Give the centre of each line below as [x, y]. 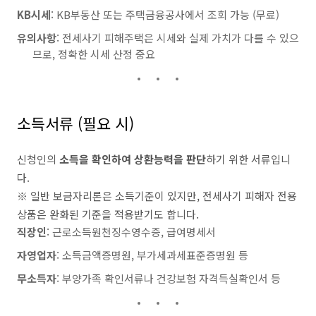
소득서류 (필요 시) [75, 123]
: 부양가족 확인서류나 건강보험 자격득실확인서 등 [169, 278]
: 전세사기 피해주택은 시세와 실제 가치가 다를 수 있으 [178, 38]
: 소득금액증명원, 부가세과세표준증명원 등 [152, 255]
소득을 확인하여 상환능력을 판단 [133, 159]
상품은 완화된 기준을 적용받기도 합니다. [108, 214]
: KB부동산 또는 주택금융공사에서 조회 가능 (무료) [165, 14]
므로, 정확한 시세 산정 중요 [94, 54]
